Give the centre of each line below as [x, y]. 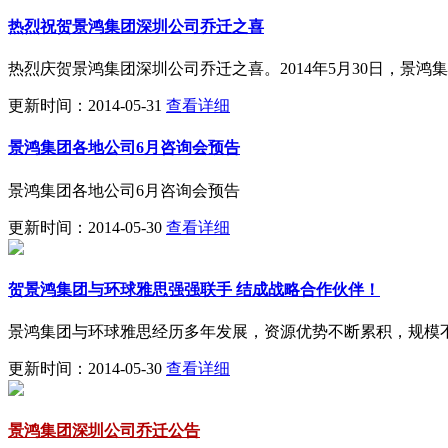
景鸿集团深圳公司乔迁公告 [104, 431]
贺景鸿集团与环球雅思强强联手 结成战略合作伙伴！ [194, 289]
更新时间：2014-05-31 [85, 106]
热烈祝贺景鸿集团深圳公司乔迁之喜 [136, 26]
